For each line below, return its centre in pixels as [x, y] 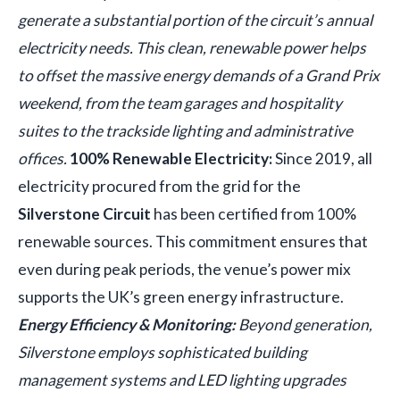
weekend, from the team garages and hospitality [180, 104]
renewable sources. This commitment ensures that [193, 242]
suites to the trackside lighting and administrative [185, 131]
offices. [44, 159]
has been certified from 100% [254, 214]
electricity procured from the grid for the [159, 187]
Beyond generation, [304, 325]
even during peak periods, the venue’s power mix [184, 270]
